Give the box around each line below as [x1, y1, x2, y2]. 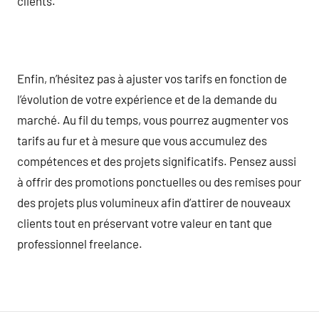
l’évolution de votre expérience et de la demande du [17, 91, 277, 106]
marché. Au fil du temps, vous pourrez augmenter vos [17, 112, 288, 127]
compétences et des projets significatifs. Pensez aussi [17, 153, 296, 168]
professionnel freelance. [17, 236, 142, 251]
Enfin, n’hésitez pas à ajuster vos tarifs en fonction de [17, 70, 287, 85]
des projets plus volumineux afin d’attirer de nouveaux [17, 194, 291, 209]
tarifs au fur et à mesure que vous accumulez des [17, 132, 267, 147]
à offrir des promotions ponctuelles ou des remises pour [17, 174, 301, 189]
